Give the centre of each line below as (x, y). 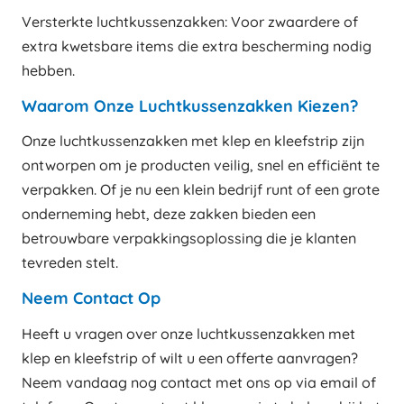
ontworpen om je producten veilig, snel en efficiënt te (201, 165)
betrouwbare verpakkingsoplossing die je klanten (189, 239)
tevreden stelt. (70, 263)
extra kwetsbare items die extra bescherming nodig (197, 46)
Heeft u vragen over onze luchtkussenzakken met (188, 333)
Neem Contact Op (91, 298)
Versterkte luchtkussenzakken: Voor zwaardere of (190, 21)
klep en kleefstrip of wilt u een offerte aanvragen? (190, 358)
